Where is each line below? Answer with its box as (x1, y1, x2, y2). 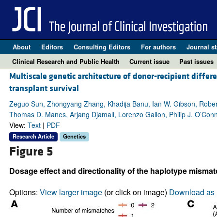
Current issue (129, 57, 170, 66)
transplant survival (9, 83, 79, 94)
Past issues (179, 57, 214, 66)
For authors (140, 42, 176, 51)
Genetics (62, 132, 86, 140)
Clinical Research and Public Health (12, 57, 120, 66)
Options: (9, 186, 40, 198)
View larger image (39, 186, 102, 198)
